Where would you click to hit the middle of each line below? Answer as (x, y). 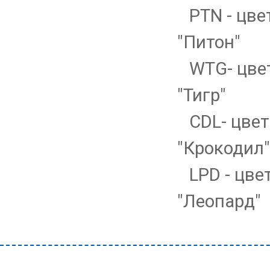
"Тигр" (202, 95)
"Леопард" (219, 201)
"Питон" (209, 42)
